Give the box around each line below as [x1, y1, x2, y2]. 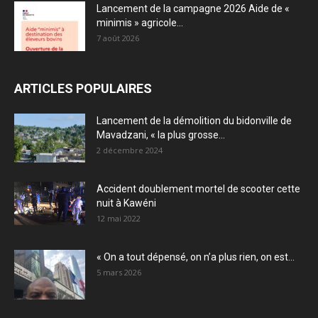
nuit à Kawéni [97, 197, 156, 209]
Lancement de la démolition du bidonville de [97, 115, 292, 126]
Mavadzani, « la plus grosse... [97, 129, 225, 141]
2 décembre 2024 [97, 145, 163, 155]
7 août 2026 [97, 33, 139, 43]
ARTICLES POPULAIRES [14, 81, 152, 96]
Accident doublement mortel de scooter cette [97, 183, 300, 194]
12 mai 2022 [97, 213, 141, 224]
